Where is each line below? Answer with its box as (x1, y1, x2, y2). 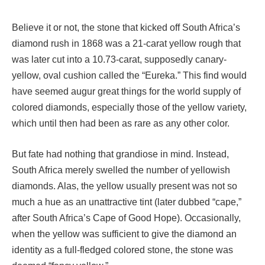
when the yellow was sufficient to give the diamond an (12, 228, 237, 239)
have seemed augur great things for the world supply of (12, 86, 241, 96)
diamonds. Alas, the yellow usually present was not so (12, 180, 237, 191)
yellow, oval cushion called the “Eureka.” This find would (12, 70, 247, 80)
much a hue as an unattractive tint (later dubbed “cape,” (12, 196, 241, 207)
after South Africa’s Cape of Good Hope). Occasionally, (12, 212, 241, 223)
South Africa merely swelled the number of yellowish (12, 164, 230, 175)
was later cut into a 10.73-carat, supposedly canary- (12, 54, 227, 64)
